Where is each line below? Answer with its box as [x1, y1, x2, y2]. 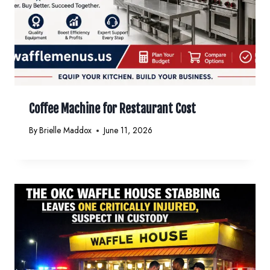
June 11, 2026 [104, 124, 153, 137]
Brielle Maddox [39, 124, 92, 137]
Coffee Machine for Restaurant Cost [29, 101, 196, 116]
